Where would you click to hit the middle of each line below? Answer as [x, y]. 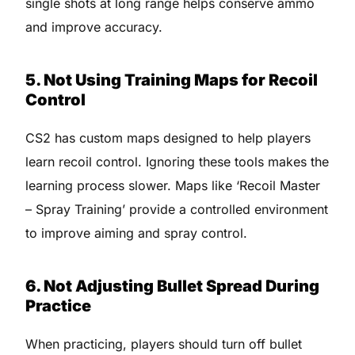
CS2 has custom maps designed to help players [168, 137]
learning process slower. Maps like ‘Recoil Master [173, 185]
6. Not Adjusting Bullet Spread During [173, 286]
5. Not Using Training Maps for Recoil [172, 80]
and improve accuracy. [94, 27]
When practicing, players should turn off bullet [164, 344]
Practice [59, 305]
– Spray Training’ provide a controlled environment [177, 209]
